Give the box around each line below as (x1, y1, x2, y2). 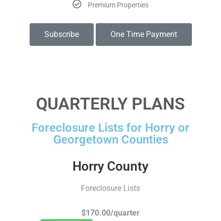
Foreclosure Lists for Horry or (32, 121, 189, 135)
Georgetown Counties (53, 133, 168, 147)
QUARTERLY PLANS (36, 94, 185, 114)
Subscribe (44, 30, 79, 39)
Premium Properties (88, 1, 148, 9)
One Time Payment (110, 30, 177, 39)
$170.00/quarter (81, 208, 140, 218)
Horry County (73, 159, 148, 174)
